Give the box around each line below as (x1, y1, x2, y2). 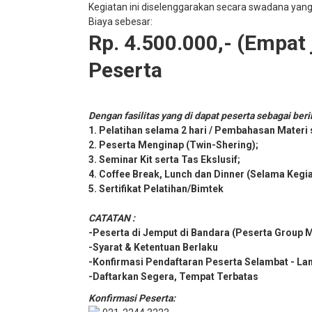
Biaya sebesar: (88, 15, 153, 27)
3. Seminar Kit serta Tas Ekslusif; (88, 153, 240, 165)
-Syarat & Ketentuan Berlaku (88, 241, 218, 253)
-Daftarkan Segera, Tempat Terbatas (88, 270, 258, 282)
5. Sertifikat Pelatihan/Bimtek (88, 182, 224, 194)
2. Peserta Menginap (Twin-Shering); (88, 139, 258, 150)
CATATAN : (88, 212, 135, 224)
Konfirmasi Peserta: (88, 292, 175, 304)
